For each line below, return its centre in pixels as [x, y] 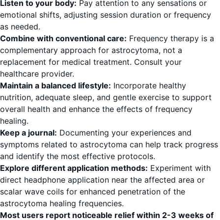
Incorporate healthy [149, 86]
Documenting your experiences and [124, 133]
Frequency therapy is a [170, 39]
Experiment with [179, 168]
